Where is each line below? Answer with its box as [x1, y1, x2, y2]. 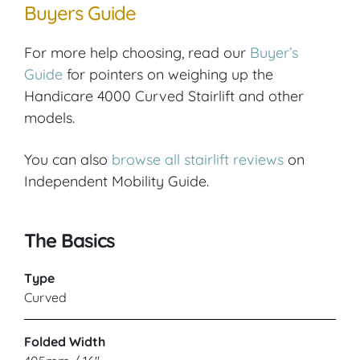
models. [24, 108, 75, 128]
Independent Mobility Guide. [24, 172, 209, 191]
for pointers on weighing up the [63, 65, 273, 84]
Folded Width [24, 333, 105, 350]
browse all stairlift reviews [112, 150, 284, 170]
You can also [24, 150, 112, 170]
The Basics [24, 228, 115, 253]
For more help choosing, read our [24, 43, 250, 63]
